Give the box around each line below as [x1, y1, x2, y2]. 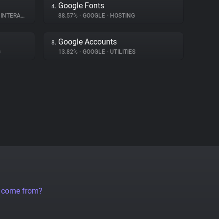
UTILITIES [109, 48, 135, 55]
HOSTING [109, 12, 135, 19]
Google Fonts [58, 1, 104, 10]
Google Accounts [58, 37, 117, 46]
